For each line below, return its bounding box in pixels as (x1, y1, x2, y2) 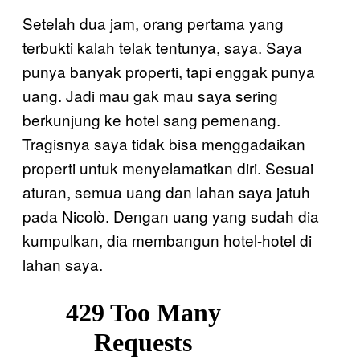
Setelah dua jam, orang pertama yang (22, 12, 284, 34)
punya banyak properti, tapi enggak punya (22, 60, 315, 82)
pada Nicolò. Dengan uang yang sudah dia (22, 205, 319, 227)
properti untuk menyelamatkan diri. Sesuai (22, 157, 313, 178)
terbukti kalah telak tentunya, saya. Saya (22, 36, 302, 58)
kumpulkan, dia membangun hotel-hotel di (22, 229, 312, 251)
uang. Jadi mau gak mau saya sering (22, 84, 278, 106)
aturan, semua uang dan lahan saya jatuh (22, 181, 310, 202)
